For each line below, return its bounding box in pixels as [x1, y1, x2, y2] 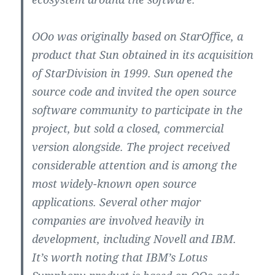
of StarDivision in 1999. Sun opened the [32, 65, 233, 80]
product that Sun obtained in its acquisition [32, 47, 254, 62]
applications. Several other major [32, 194, 201, 209]
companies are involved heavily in [32, 212, 205, 228]
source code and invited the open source [32, 83, 237, 99]
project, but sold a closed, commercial [32, 120, 224, 136]
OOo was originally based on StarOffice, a [32, 28, 244, 44]
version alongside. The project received [32, 139, 230, 154]
